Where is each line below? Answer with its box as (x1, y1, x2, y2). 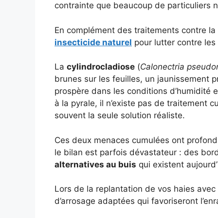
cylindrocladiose (67, 62, 135, 72)
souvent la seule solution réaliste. (54, 110, 185, 121)
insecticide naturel (54, 37, 132, 47)
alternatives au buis (54, 159, 136, 169)
